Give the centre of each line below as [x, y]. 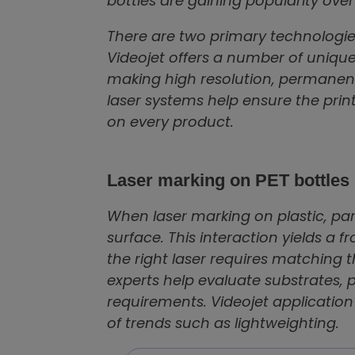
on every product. [170, 121]
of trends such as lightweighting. [223, 323]
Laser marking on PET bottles [228, 180]
